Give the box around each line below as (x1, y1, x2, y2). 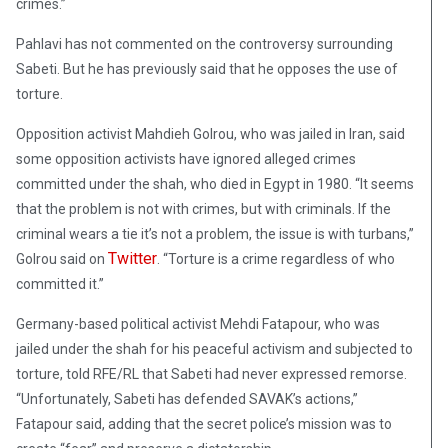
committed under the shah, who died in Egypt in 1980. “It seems (16, 176, 414, 193)
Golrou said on (16, 251, 108, 268)
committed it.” (16, 276, 104, 293)
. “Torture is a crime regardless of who (157, 251, 395, 268)
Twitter (108, 249, 157, 269)
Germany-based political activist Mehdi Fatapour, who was (16, 316, 380, 333)
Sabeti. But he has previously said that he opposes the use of (16, 61, 398, 78)
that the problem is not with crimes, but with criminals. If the (16, 201, 391, 218)
